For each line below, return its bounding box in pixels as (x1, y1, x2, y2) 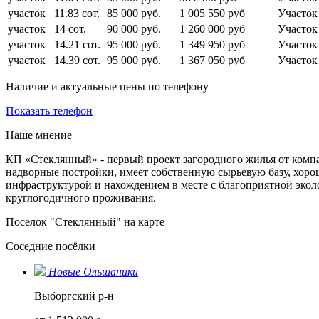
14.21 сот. (54, 38, 100, 51)
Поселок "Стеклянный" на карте (6, 215, 164, 228)
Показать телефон (6, 104, 93, 117)
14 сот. (54, 22, 86, 35)
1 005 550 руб (179, 6, 245, 19)
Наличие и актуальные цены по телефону (6, 80, 209, 93)
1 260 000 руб (179, 22, 245, 35)
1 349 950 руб (179, 38, 245, 51)
